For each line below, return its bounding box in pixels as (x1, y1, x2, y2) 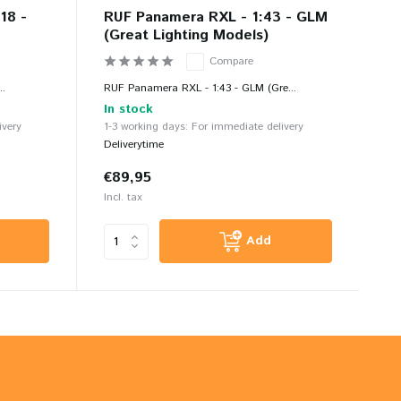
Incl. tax (103, 190, 142, 206)
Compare (209, 54, 253, 70)
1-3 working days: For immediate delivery (103, 119, 303, 135)
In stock (103, 100, 153, 119)
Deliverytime (103, 137, 164, 153)
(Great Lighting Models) (103, 25, 269, 47)
